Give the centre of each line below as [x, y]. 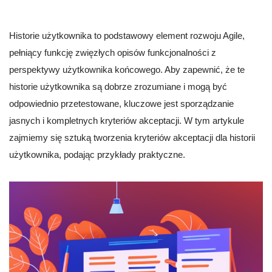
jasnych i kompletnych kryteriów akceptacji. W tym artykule [127, 121]
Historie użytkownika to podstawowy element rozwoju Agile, [127, 36]
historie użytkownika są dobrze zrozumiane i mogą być [118, 87]
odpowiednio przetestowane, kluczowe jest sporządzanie [121, 104]
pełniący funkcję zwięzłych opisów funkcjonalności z [113, 53]
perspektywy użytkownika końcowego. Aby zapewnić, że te [127, 70]
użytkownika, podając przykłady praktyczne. [97, 155]
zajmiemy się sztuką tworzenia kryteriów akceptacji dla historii [132, 138]
